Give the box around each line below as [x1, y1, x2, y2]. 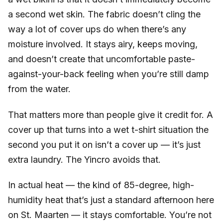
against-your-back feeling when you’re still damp [8, 69, 209, 80]
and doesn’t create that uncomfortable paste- [8, 54, 195, 65]
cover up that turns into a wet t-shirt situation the [8, 124, 209, 135]
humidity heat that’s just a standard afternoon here [8, 195, 214, 206]
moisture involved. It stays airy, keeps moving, [8, 39, 198, 50]
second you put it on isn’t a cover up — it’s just [8, 139, 201, 150]
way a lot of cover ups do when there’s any [8, 24, 186, 35]
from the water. [8, 84, 71, 95]
